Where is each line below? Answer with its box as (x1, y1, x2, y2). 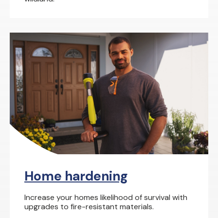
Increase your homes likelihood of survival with (24, 192, 187, 202)
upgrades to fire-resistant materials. (24, 201, 154, 212)
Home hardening (24, 167, 128, 184)
